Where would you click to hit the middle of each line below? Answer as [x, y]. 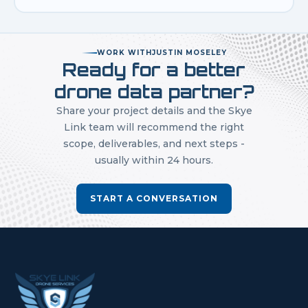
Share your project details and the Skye [154, 110]
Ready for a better [154, 69]
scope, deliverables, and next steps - [154, 143]
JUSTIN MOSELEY [189, 52]
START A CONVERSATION [154, 198]
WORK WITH [124, 52]
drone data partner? [154, 91]
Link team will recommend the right [154, 127]
